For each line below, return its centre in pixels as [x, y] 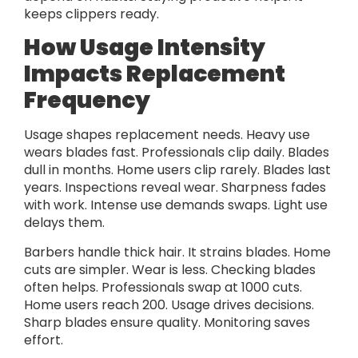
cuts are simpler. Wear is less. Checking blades [170, 269]
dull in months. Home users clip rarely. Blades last [177, 170]
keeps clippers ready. [91, 14]
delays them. [64, 223]
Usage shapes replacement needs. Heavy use [167, 135]
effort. [44, 340]
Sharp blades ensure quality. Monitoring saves [167, 322]
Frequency [87, 101]
